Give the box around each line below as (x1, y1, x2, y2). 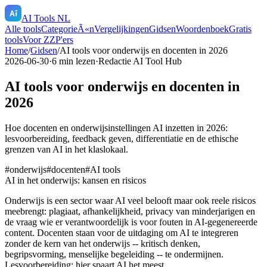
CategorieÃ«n (41, 24, 94, 34)
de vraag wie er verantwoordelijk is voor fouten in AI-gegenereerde (5, 216, 257, 227)
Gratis (229, 24, 252, 34)
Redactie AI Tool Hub (98, 56, 182, 66)
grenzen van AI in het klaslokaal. (5, 144, 128, 154)
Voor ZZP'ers (23, 35, 73, 45)
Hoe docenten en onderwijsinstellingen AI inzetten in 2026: (5, 122, 228, 133)
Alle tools (5, 24, 41, 34)
